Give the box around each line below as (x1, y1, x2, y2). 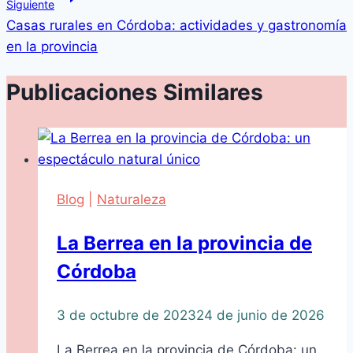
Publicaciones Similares (6, 79, 263, 106)
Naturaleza (97, 191, 166, 207)
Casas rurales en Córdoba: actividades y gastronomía (6, 17, 347, 34)
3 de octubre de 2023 (57, 307, 196, 323)
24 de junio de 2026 (196, 307, 325, 323)
